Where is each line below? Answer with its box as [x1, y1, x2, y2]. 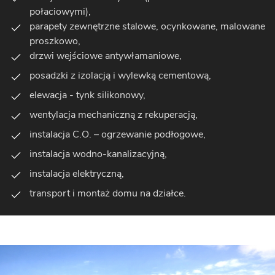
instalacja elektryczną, [29, 166, 124, 180]
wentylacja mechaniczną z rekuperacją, [29, 107, 198, 122]
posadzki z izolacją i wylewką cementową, [29, 68, 211, 82]
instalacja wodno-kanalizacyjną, [29, 147, 167, 161]
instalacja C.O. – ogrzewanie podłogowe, [29, 127, 206, 141]
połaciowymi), [29, 4, 91, 18]
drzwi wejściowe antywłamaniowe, [29, 48, 182, 63]
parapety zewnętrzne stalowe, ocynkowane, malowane [29, 19, 265, 33]
